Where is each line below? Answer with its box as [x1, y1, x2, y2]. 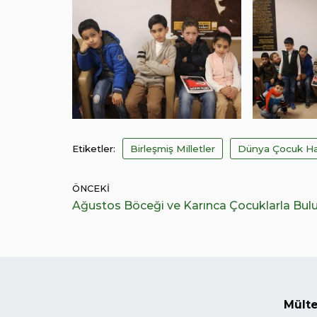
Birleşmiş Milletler [130, 142, 215, 154]
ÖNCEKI [72, 183, 110, 194]
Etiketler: [72, 142, 115, 154]
